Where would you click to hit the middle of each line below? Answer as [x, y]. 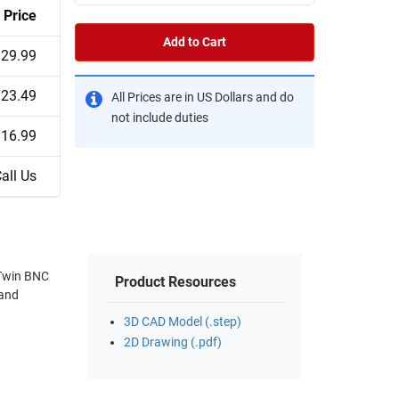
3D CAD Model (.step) [183, 322]
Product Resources [175, 282]
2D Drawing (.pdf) [173, 343]
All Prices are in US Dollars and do [203, 97]
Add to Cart [195, 42]
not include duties [160, 118]
